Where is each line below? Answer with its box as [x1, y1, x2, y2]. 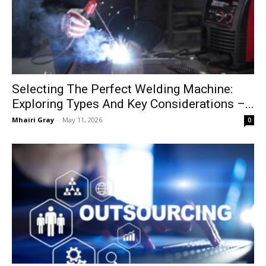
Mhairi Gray [12, 115, 54, 125]
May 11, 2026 [62, 115, 102, 125]
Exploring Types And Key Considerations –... [12, 97, 254, 112]
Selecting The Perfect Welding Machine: [12, 82, 233, 97]
